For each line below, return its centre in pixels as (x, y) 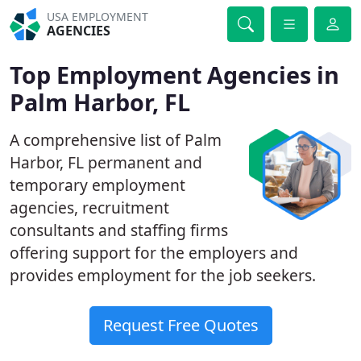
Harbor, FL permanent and (106, 162)
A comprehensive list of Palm (116, 140)
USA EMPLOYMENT (98, 17)
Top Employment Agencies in (174, 75)
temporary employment (98, 185)
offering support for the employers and (154, 253)
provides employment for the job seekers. (163, 275)
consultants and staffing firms (119, 230)
